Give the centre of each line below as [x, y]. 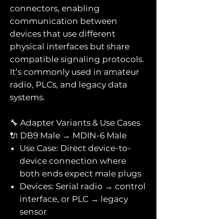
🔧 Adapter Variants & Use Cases [75, 122]
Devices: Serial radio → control [83, 186]
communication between [64, 21]
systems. [27, 97]
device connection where [73, 161]
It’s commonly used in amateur [75, 72]
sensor [33, 211]
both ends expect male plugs [80, 173]
